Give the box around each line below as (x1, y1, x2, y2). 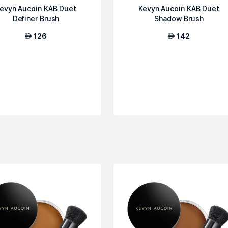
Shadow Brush (154, 14, 204, 23)
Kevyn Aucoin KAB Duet (138, 4, 219, 13)
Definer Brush (12, 14, 60, 23)
